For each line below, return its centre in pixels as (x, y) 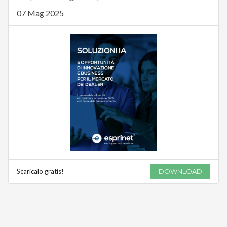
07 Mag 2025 (40, 13)
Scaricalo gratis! (40, 172)
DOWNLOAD (181, 172)
